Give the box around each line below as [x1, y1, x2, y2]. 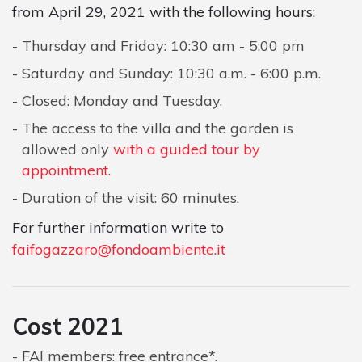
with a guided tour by [113, 139, 260, 158]
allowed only [22, 139, 113, 158]
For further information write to [12, 217, 224, 237]
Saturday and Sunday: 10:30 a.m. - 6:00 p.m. [22, 63, 321, 82]
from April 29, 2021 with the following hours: [12, 2, 315, 21]
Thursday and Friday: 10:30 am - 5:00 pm [22, 36, 305, 55]
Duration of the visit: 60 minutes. [22, 187, 239, 207]
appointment [22, 160, 108, 179]
